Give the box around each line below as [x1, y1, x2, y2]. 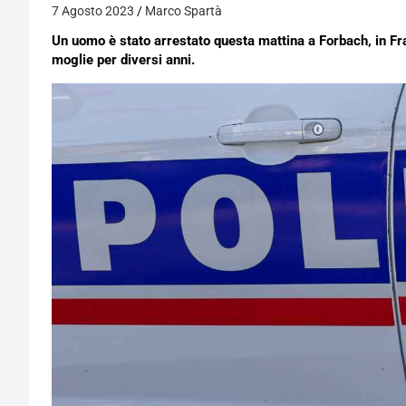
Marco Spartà [145, 4, 222, 18]
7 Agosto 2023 [52, 4, 134, 18]
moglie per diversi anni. [52, 52, 195, 68]
